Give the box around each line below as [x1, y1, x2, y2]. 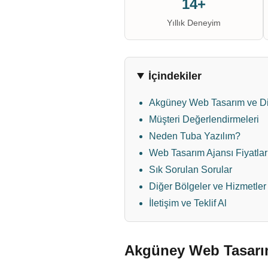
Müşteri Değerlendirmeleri [149, 114, 259, 124]
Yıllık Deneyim [167, 18, 221, 28]
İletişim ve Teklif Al [149, 198, 227, 208]
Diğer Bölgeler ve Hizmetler [149, 181, 266, 191]
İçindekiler [148, 70, 202, 82]
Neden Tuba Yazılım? [149, 131, 240, 141]
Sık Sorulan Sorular [149, 165, 232, 175]
